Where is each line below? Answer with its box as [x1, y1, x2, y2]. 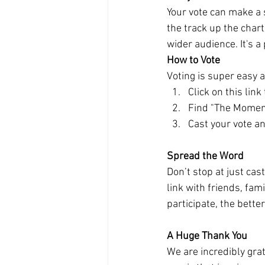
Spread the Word [167, 150, 244, 163]
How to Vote [167, 54, 220, 67]
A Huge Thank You [167, 230, 247, 243]
